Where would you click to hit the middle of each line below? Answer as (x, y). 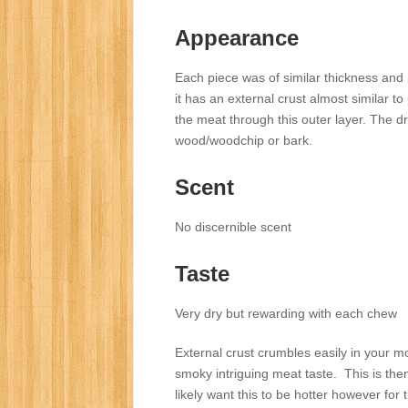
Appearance (237, 38)
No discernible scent (233, 227)
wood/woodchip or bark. (244, 141)
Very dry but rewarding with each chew (286, 314)
